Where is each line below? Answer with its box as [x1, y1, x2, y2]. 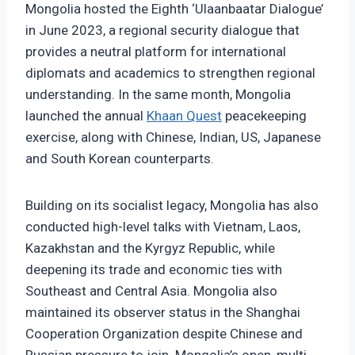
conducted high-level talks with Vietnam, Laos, [25, 219, 300, 235]
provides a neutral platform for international [25, 44, 286, 60]
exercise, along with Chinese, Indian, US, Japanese [25, 129, 321, 146]
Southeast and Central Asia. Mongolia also [25, 283, 277, 300]
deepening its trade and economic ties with [25, 261, 282, 278]
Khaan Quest [147, 108, 222, 124]
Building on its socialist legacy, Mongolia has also [25, 197, 319, 214]
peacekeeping [222, 108, 307, 124]
